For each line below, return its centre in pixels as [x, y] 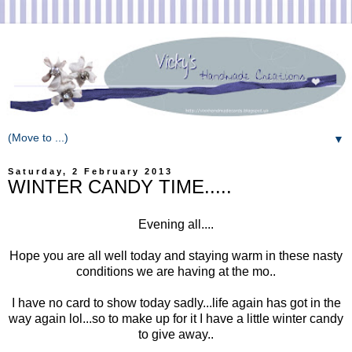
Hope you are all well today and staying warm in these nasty [176, 255]
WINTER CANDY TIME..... [120, 186]
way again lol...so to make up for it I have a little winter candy [176, 318]
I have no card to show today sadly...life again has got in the [176, 302]
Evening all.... [176, 224]
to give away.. [176, 334]
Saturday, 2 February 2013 [90, 171]
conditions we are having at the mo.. [176, 271]
